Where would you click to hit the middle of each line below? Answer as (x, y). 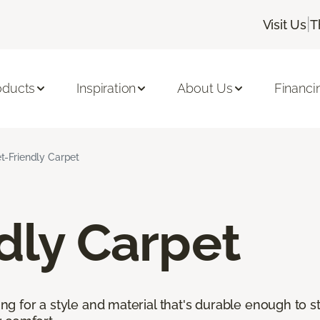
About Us (205, 89)
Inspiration (106, 89)
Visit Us (285, 24)
